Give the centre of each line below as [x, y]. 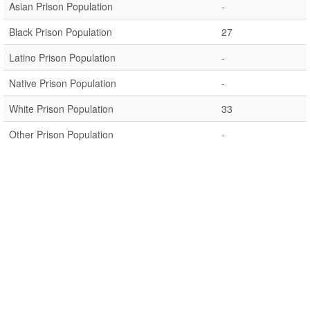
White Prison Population [61, 109]
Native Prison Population [63, 83]
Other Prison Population [61, 134]
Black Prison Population [61, 32]
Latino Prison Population [62, 57]
